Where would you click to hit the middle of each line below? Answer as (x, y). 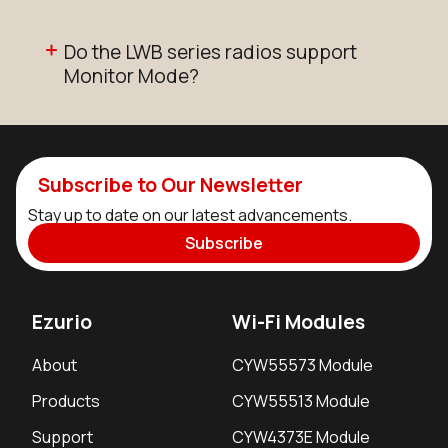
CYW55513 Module (301, 400)
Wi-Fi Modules (298, 321)
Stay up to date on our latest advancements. (190, 214)
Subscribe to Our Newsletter (170, 185)
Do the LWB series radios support (210, 52)
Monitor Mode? (131, 76)
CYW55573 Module (302, 364)
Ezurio (62, 321)
